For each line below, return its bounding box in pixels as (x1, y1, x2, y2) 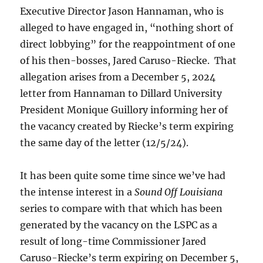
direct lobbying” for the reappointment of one (20, 38, 236, 50)
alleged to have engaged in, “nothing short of (20, 21, 234, 33)
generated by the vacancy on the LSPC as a (20, 218, 218, 231)
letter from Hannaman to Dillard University (20, 87, 222, 99)
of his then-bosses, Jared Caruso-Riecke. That (20, 54, 237, 66)
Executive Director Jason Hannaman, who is (20, 5, 224, 17)
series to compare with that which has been (20, 202, 223, 214)
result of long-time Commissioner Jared (20, 235, 207, 247)
